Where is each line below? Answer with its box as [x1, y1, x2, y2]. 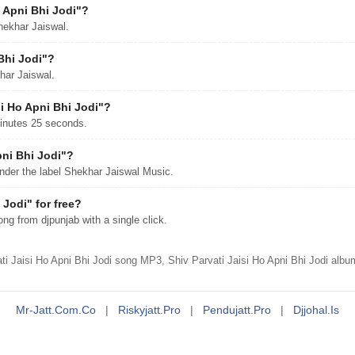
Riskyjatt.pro [118, 303, 181, 316]
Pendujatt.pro [203, 303, 271, 316]
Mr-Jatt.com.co [16, 303, 96, 316]
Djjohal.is [293, 303, 339, 316]
